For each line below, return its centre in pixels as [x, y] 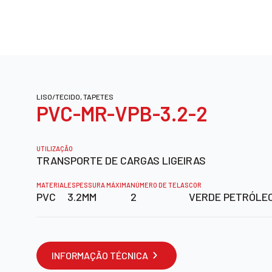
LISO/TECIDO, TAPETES [75, 96]
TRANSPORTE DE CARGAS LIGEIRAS [121, 160]
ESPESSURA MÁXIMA [99, 185]
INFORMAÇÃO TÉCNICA [100, 255]
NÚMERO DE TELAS [160, 185]
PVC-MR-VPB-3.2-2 [122, 113]
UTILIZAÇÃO [55, 148]
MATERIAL [52, 185]
